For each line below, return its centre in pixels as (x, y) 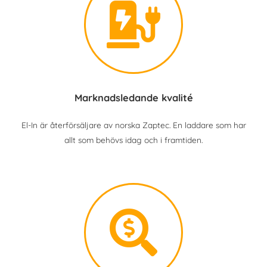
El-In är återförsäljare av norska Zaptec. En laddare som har (133, 125)
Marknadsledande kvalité (133, 98)
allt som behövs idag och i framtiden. (133, 140)
